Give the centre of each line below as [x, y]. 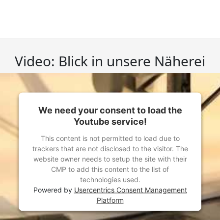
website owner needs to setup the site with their [110, 159]
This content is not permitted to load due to [110, 138]
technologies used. [110, 179]
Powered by [54, 190]
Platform [110, 200]
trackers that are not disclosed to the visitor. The [110, 148]
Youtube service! [110, 121]
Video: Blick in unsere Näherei [110, 61]
